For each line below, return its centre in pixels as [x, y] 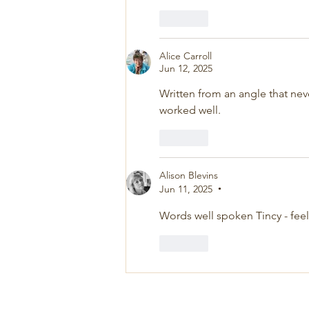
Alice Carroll [186, 56]
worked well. [190, 110]
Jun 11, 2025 [186, 189]
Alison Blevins [189, 175]
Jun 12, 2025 [186, 68]
